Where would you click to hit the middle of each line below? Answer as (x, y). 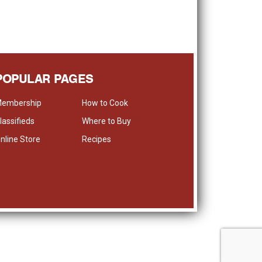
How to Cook (105, 103)
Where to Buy (106, 121)
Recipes (96, 139)
